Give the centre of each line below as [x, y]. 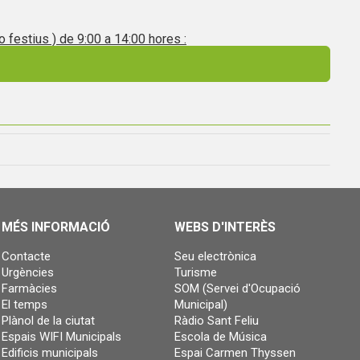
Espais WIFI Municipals [61, 336]
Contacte [26, 256]
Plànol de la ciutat [48, 320]
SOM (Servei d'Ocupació [237, 288]
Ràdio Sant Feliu [217, 320]
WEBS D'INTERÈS [225, 227]
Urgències [28, 272]
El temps [25, 304]
